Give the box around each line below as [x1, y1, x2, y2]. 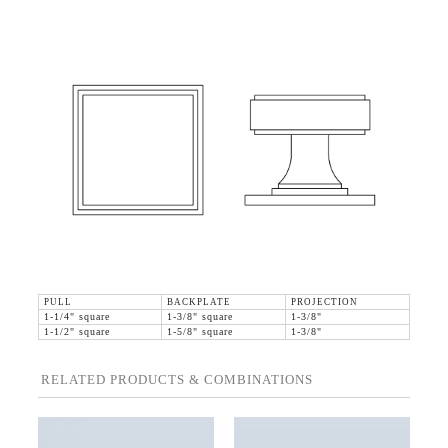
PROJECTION [291, 297, 358, 308]
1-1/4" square [44, 312, 110, 323]
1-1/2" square [44, 327, 110, 338]
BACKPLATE [167, 297, 231, 308]
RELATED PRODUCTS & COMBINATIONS [41, 372, 313, 388]
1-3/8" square [167, 312, 233, 323]
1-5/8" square [167, 327, 233, 338]
